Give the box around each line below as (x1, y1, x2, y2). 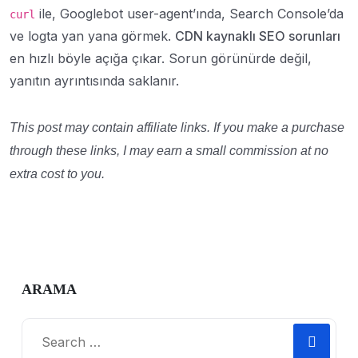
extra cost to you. (10, 167, 105, 181)
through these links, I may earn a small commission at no (10, 144, 328, 157)
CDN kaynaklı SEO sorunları (175, 28, 340, 44)
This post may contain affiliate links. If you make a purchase (10, 121, 344, 134)
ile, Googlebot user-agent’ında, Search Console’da (35, 6, 344, 22)
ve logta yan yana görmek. (10, 28, 175, 44)
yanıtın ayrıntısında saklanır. (10, 73, 179, 89)
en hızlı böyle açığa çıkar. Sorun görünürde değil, (10, 50, 312, 66)
